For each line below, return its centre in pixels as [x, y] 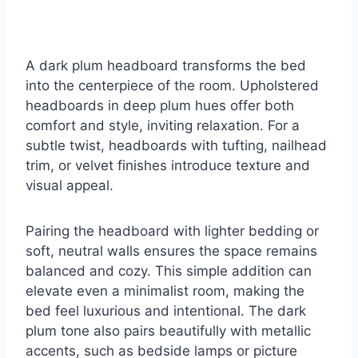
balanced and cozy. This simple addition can [169, 271]
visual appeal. [70, 186]
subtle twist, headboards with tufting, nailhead [176, 146]
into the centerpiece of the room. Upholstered [172, 86]
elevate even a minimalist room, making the [165, 291]
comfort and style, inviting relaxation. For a [163, 126]
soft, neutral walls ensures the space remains [171, 251]
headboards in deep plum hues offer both [160, 106]
